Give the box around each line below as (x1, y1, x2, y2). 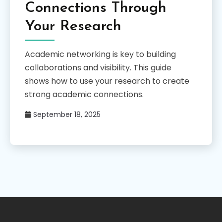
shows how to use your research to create (25, 75, 189, 87)
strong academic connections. (25, 89, 144, 101)
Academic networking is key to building (25, 49, 176, 60)
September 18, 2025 (33, 110, 101, 120)
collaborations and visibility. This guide (25, 62, 171, 74)
